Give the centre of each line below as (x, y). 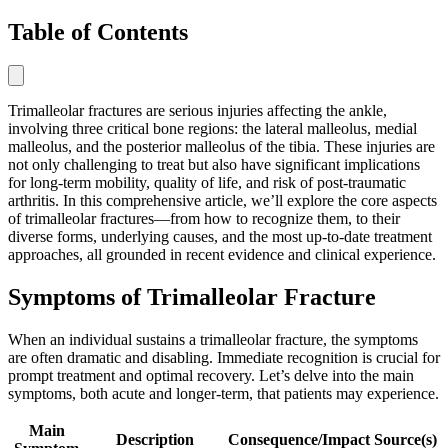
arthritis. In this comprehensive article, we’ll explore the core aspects (222, 201)
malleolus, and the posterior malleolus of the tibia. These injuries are (221, 147)
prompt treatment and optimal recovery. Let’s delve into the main (211, 376)
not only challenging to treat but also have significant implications (214, 165)
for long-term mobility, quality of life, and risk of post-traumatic (207, 183)
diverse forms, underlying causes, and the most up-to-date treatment (220, 237)
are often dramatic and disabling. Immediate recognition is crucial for (224, 358)
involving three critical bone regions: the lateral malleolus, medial (212, 129)
